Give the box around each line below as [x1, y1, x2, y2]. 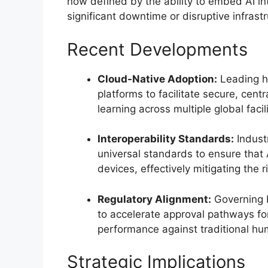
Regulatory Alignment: [98, 193, 211, 205]
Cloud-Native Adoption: [98, 72, 217, 85]
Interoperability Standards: [98, 133, 234, 145]
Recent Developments [67, 38, 248, 60]
